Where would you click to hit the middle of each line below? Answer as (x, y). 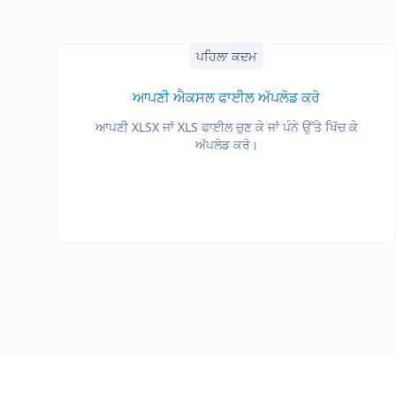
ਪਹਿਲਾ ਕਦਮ (226, 56)
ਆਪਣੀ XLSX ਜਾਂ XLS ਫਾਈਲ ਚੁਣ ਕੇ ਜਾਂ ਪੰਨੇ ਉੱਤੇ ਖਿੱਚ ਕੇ (226, 127)
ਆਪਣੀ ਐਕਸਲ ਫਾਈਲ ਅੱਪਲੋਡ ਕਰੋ (226, 97)
